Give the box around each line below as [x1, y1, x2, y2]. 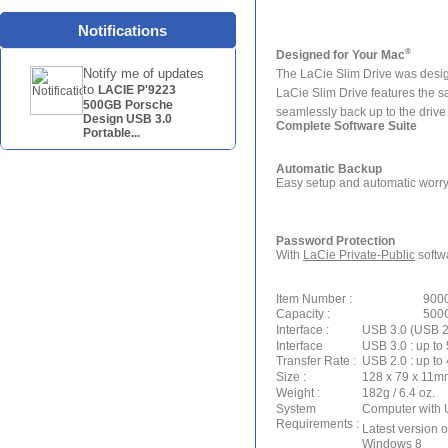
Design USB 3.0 [83, 112, 172, 126]
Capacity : [276, 307, 333, 321]
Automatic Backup [276, 162, 382, 176]
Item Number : [276, 292, 355, 306]
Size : [276, 370, 309, 384]
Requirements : [276, 417, 362, 431]
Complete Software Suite [276, 119, 417, 133]
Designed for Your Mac [276, 48, 405, 62]
